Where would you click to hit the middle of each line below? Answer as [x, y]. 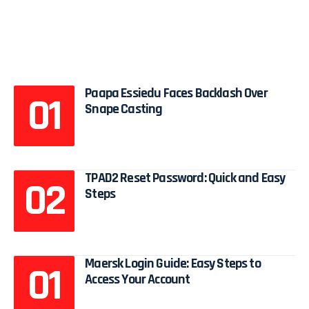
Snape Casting [124, 109]
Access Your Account [138, 279]
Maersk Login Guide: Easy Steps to [173, 263]
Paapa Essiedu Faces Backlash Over [176, 93]
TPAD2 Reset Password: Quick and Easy [185, 178]
